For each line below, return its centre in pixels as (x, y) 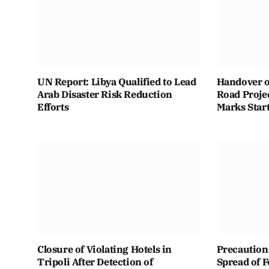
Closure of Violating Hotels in (105, 249)
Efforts (53, 107)
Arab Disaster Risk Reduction (105, 95)
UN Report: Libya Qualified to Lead (117, 82)
